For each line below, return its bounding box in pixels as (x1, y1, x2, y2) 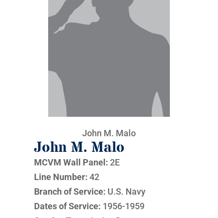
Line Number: (34, 172, 88, 182)
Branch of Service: (34, 186, 108, 197)
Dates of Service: (34, 201, 103, 211)
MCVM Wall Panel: (34, 157, 108, 167)
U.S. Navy (107, 186, 145, 197)
